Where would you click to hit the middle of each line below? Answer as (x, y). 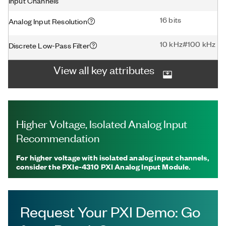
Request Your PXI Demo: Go (110, 211)
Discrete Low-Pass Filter (49, 45)
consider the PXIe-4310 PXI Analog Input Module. (104, 166)
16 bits (171, 20)
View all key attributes (104, 69)
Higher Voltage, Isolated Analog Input (102, 123)
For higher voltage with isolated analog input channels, (113, 157)
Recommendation (58, 137)
